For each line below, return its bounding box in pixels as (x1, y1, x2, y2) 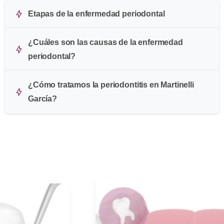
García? (28, 94, 57, 103)
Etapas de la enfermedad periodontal (28, 9, 165, 18)
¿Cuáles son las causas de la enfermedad (28, 37, 183, 46)
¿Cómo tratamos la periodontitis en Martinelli (28, 80, 194, 89)
